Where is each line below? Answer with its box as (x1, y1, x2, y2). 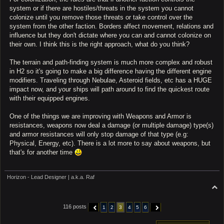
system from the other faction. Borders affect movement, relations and (9, 22, 213, 30)
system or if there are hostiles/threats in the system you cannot (9, 4, 193, 12)
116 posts (63, 203, 88, 210)
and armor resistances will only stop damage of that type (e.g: (9, 130, 188, 138)
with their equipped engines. (9, 94, 90, 102)
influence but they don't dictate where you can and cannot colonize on (9, 31, 211, 39)
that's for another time (9, 148, 74, 156)
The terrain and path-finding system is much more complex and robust (9, 58, 212, 66)
